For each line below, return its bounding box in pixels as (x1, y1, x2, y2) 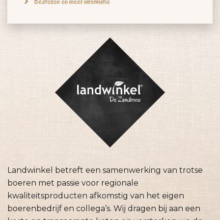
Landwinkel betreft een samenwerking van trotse (7, 165, 203, 175)
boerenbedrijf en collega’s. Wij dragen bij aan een (7, 203, 200, 213)
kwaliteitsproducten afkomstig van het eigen (7, 191, 184, 200)
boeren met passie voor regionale (7, 178, 138, 188)
